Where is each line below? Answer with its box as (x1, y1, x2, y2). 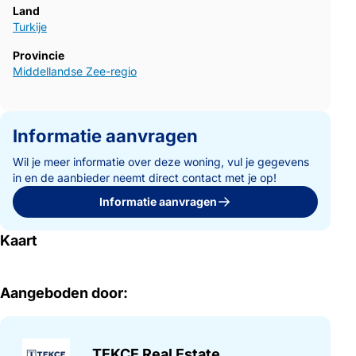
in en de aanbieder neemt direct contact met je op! (13, 170, 277, 184)
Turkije (13, 19, 47, 33)
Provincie (13, 48, 64, 62)
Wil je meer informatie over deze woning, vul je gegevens (13, 154, 309, 168)
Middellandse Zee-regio (13, 64, 137, 78)
